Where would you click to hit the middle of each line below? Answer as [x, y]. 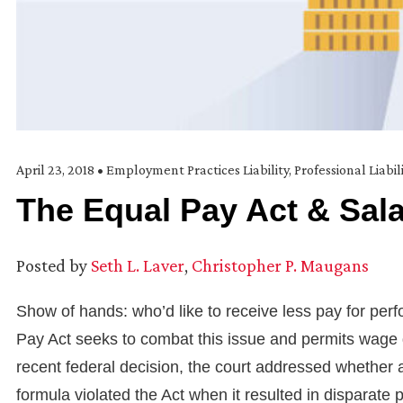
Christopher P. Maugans [280, 266]
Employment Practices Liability [197, 170]
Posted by [52, 266]
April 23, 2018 [57, 170]
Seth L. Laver [138, 266]
